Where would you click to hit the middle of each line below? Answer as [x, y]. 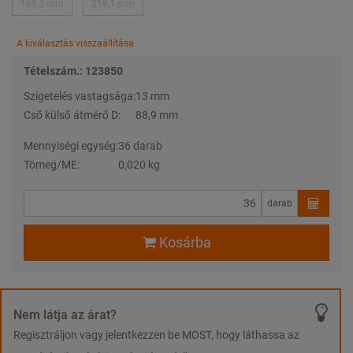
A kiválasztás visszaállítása [75, 43]
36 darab [140, 145]
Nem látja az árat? [65, 314]
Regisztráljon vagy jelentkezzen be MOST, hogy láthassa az [156, 334]
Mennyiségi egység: [71, 145]
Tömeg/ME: [52, 164]
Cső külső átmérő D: [72, 115]
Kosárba [185, 242]
